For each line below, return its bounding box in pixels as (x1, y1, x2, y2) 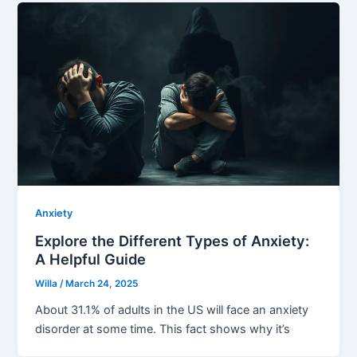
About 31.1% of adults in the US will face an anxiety (35, 302, 309, 317)
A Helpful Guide (35, 249, 147, 268)
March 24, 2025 (65, 277, 139, 289)
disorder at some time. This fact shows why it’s (35, 321, 291, 336)
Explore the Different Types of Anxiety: (35, 231, 310, 249)
